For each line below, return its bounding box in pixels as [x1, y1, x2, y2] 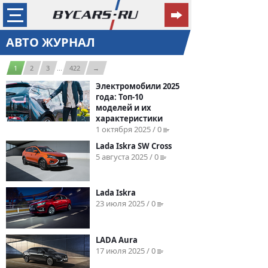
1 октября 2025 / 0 [96, 124, 163, 135]
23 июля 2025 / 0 [96, 198, 157, 209]
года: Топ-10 [96, 92, 143, 102]
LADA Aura [96, 234, 138, 245]
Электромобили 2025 [96, 81, 179, 92]
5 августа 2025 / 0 [96, 151, 160, 162]
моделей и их [96, 102, 151, 113]
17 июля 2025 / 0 [96, 245, 157, 256]
